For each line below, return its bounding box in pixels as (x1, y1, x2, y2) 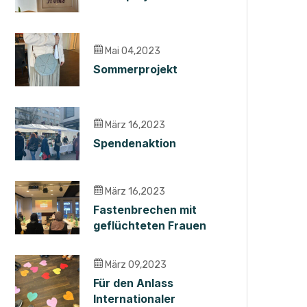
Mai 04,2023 (103, 45, 160, 57)
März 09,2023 (103, 258, 167, 271)
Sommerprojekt (93, 62, 177, 76)
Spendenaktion (93, 136, 176, 150)
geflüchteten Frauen (93, 218, 206, 232)
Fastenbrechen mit (93, 202, 197, 217)
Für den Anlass (93, 275, 173, 290)
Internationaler (93, 291, 175, 306)
